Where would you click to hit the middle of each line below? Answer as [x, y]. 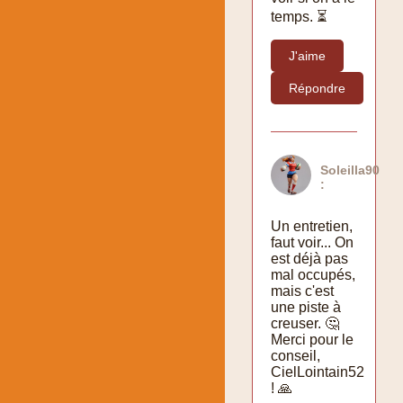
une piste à [306, 307]
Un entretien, [312, 226]
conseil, [296, 355]
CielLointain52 [318, 372]
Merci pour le [312, 339]
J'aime [307, 55]
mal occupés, [313, 274]
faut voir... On [312, 242]
